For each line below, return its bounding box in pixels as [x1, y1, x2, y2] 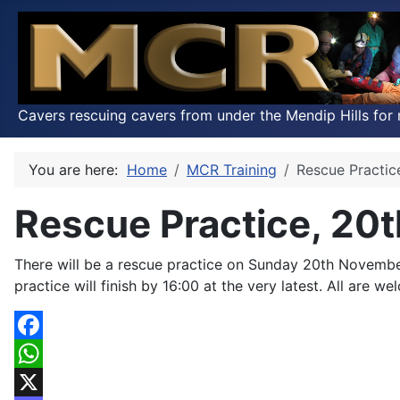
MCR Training [187, 160, 277, 179]
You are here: [29, 160, 127, 179]
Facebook [14, 344, 81, 362]
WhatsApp [14, 372, 84, 391]
